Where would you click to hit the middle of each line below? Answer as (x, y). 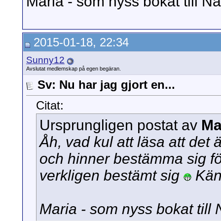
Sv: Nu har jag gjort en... (106, 85)
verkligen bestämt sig (111, 176)
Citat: (50, 106)
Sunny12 (45, 60)
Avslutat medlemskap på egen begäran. (74, 69)
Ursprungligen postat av (120, 125)
